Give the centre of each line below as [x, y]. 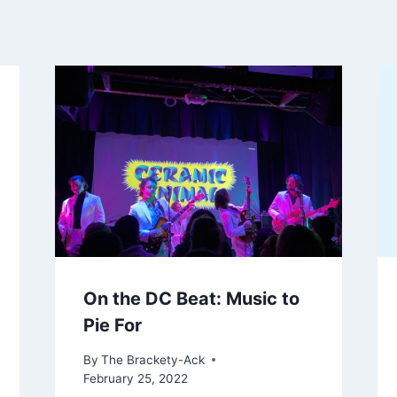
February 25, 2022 [135, 378]
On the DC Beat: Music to [191, 298]
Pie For [112, 325]
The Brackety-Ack [152, 359]
